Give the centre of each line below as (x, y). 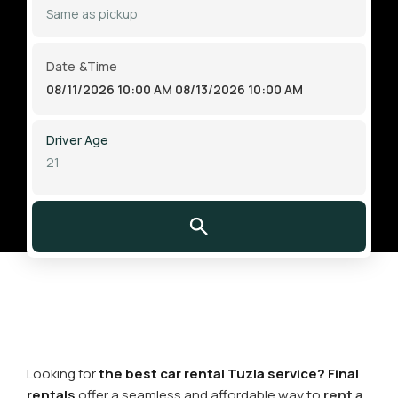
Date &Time (82, 66)
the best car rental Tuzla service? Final (229, 374)
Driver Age (78, 140)
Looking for (63, 374)
